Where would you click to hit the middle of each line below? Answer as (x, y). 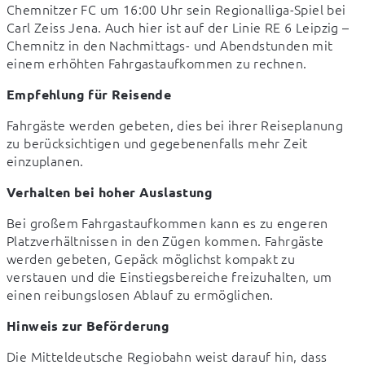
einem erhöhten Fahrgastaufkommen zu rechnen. (157, 62)
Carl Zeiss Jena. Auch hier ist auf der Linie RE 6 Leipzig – (178, 26)
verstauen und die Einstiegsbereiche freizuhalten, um (169, 276)
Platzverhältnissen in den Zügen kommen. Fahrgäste (165, 240)
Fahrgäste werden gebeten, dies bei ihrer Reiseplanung (175, 124)
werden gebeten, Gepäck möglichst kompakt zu (151, 258)
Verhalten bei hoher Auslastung (110, 191)
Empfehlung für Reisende (89, 94)
